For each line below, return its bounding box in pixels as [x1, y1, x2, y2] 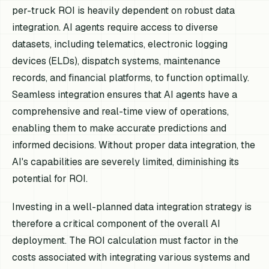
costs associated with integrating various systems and [12, 250, 250, 264]
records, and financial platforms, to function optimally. [12, 71, 250, 84]
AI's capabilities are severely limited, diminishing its [12, 155, 240, 168]
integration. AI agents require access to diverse [12, 20, 219, 34]
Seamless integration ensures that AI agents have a [12, 88, 238, 101]
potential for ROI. [12, 172, 88, 185]
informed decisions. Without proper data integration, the [12, 138, 256, 151]
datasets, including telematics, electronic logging [12, 37, 228, 50]
